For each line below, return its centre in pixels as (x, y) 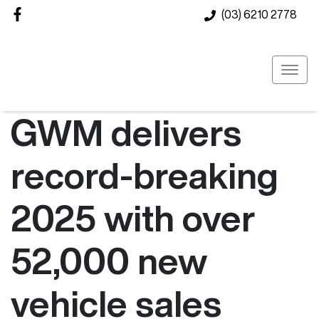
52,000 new (109, 261)
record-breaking (145, 175)
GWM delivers (126, 132)
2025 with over (133, 218)
